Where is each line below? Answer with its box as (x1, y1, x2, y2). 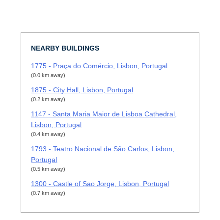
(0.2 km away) (31, 96, 66, 103)
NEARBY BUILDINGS (31, 44, 100, 53)
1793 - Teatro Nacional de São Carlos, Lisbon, (31, 145, 175, 153)
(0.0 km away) (31, 72, 66, 79)
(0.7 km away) (31, 190, 66, 196)
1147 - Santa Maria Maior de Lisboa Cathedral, (31, 110, 177, 118)
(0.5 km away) (31, 166, 66, 172)
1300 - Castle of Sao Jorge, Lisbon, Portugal (31, 180, 169, 188)
